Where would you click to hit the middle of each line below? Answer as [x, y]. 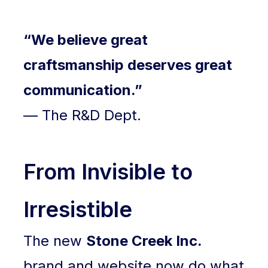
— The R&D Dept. [83, 115]
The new [55, 241]
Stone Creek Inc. [144, 241]
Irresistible [78, 209]
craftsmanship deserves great [128, 65]
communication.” [83, 90]
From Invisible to [108, 172]
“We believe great [86, 40]
